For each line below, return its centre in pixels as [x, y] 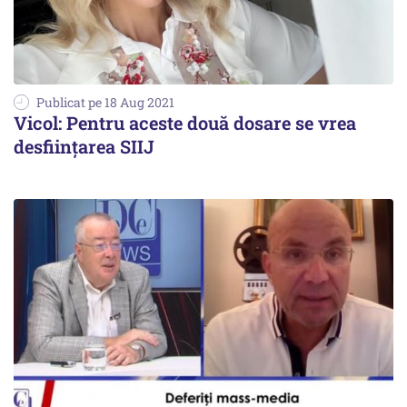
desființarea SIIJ [84, 147]
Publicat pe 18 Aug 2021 [105, 103]
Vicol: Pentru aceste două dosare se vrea [185, 123]
